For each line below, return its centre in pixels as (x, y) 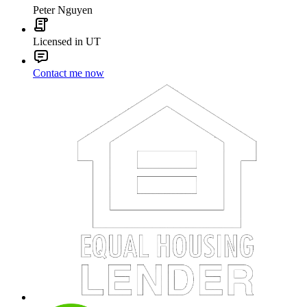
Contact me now (69, 73)
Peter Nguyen (63, 10)
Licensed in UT (67, 42)
